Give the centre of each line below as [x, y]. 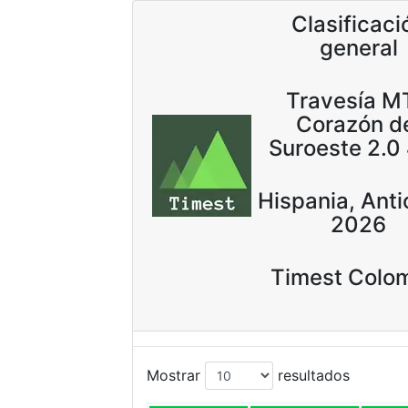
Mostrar [176, 375]
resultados [311, 375]
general [358, 48]
